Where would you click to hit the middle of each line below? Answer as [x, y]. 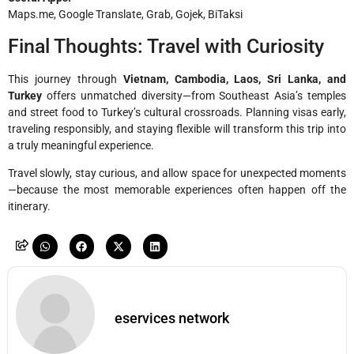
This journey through [66, 79]
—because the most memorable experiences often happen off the [177, 189]
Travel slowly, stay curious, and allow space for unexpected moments [177, 173]
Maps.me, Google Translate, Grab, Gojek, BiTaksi [125, 15]
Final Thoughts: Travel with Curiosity [166, 46]
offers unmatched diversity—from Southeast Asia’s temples [194, 95]
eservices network [172, 318]
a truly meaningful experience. [81, 145]
